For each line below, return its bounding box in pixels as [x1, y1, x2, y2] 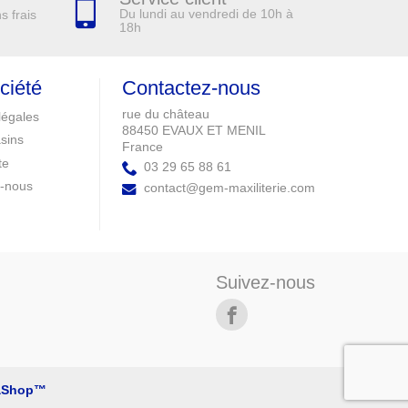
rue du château [122, 107, 209, 122]
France [122, 139, 163, 155]
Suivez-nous [215, 272, 315, 292]
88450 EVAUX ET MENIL [122, 123, 266, 138]
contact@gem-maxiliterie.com [144, 180, 315, 196]
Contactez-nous [122, 76, 260, 100]
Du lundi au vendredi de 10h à [119, 6, 294, 22]
